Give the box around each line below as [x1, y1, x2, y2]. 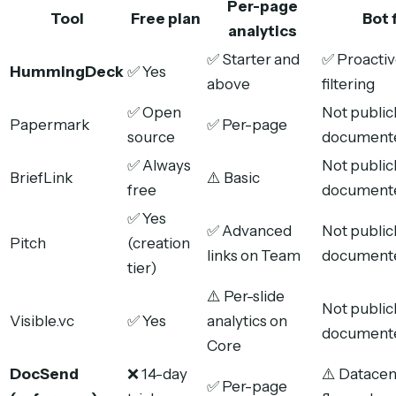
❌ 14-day [127, 364, 187, 383]
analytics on [207, 311, 287, 330]
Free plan [130, 9, 201, 27]
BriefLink [10, 168, 72, 187]
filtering [322, 74, 375, 93]
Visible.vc [10, 311, 74, 330]
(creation [127, 233, 190, 252]
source [127, 127, 175, 146]
